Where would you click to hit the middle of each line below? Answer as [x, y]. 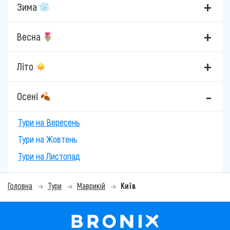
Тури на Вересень [49, 122]
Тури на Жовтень [48, 139]
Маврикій [91, 186]
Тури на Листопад [49, 156]
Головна [20, 186]
